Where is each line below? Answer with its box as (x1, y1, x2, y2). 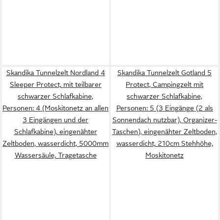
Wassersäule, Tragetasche (14, 151, 97, 159)
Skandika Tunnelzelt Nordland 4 (6, 68, 105, 77)
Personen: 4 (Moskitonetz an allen (2, 104, 109, 112)
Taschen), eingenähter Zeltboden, (112, 127, 217, 136)
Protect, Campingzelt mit (126, 80, 203, 88)
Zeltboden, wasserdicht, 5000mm (2, 139, 109, 147)
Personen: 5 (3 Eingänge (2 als (116, 104, 213, 112)
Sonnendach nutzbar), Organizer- (112, 115, 217, 124)
